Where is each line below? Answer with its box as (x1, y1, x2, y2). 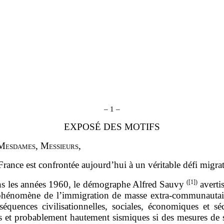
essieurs (49, 140, 79, 151)
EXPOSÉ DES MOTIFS (64, 121, 160, 132)
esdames (5, 140, 36, 151)
